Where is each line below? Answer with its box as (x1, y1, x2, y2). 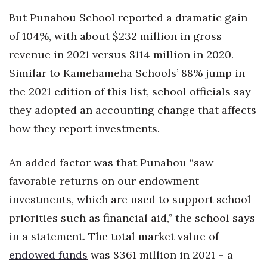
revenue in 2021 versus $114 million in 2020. (9, 48, 234, 61)
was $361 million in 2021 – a (88, 248, 233, 262)
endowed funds (9, 248, 88, 262)
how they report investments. (9, 122, 160, 135)
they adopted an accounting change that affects (9, 103, 256, 117)
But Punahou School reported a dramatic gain (9, 11, 247, 24)
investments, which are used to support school (9, 193, 251, 206)
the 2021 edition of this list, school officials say (9, 85, 251, 98)
